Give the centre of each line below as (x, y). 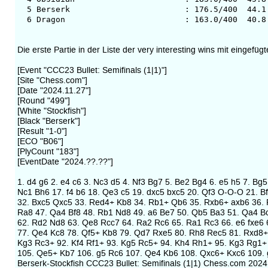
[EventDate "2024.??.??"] (65, 162)
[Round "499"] (43, 100)
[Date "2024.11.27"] (54, 90)
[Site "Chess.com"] (52, 80)
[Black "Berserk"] (48, 121)
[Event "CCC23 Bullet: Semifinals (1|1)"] (92, 70)
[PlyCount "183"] (48, 151)
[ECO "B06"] (40, 141)
